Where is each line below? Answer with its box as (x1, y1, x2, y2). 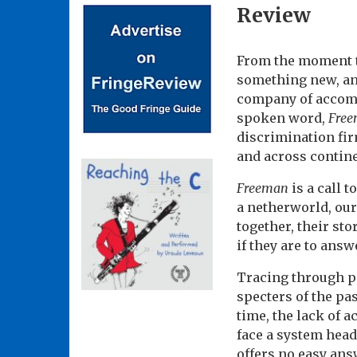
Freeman (237, 180, 288, 197)
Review (237, 2, 311, 29)
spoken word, (237, 110, 328, 127)
